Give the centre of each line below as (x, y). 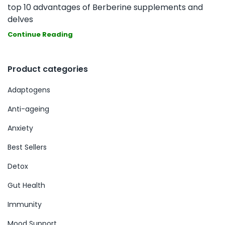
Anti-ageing (28, 109)
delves (20, 19)
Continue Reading (40, 34)
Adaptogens (29, 90)
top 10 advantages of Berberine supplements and (105, 7)
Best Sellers (27, 147)
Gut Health (26, 185)
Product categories (48, 69)
